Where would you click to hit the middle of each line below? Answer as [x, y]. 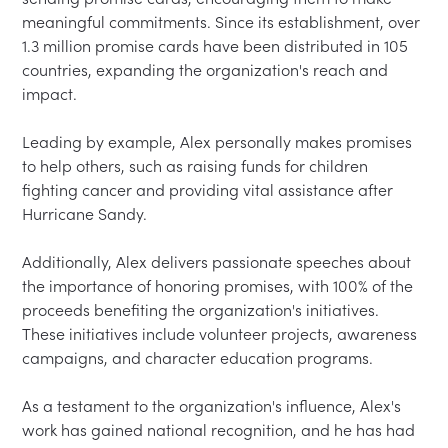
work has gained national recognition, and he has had [221, 429]
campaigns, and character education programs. [202, 357]
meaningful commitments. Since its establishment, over [223, 21]
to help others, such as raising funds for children [197, 165]
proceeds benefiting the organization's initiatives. [203, 309]
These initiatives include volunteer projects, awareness [222, 333]
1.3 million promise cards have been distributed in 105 [217, 45]
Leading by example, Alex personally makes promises [219, 141]
